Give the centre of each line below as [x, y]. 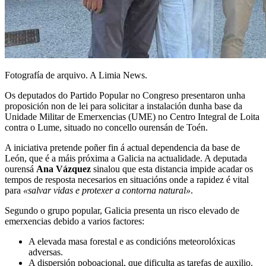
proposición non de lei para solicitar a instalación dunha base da [123, 106]
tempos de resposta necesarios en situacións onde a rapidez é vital [127, 179]
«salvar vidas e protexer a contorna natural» [107, 190]
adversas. [46, 252]
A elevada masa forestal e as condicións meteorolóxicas [132, 241]
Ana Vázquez [64, 169]
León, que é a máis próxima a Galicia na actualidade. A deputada [126, 158]
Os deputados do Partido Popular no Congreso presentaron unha [125, 95]
